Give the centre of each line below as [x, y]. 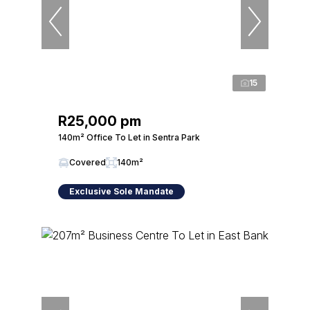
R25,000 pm [100, 121]
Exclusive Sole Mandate [121, 191]
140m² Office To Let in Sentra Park [129, 137]
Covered [88, 162]
